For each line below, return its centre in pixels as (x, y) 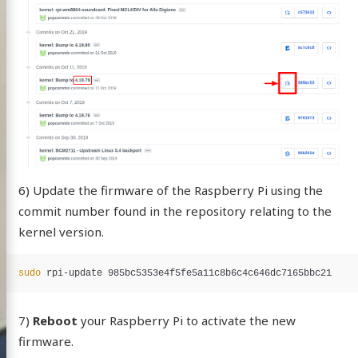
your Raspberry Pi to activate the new (186, 321)
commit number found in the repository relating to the (175, 211)
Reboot (55, 321)
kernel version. (61, 231)
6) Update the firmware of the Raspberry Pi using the (170, 190)
